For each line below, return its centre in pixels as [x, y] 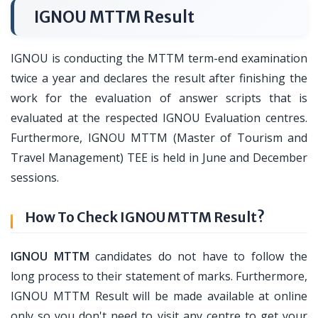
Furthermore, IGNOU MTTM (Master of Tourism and [159, 138]
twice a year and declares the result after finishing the [159, 78]
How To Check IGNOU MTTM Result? [145, 217]
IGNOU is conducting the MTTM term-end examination [159, 58]
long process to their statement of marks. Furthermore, [159, 276]
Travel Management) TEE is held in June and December [159, 158]
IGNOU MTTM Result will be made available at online [159, 296]
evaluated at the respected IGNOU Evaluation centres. [159, 118]
